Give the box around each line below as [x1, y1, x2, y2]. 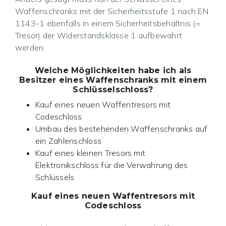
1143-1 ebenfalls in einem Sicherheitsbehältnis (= [15, 18, 201, 29]
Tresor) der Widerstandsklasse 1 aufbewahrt [15, 30, 183, 41]
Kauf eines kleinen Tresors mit [35, 148, 146, 158]
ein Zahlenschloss [35, 136, 102, 146]
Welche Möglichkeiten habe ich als [34, 66, 192, 76]
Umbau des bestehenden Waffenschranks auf [35, 124, 208, 134]
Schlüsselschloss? [73, 85, 153, 95]
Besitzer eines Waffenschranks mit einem [19, 75, 207, 85]
